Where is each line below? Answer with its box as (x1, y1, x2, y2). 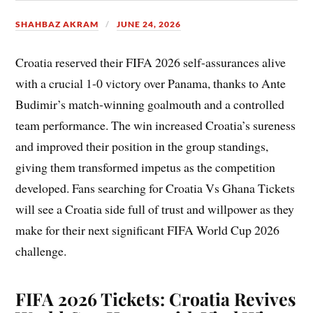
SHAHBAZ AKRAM (15, 19, 99, 30)
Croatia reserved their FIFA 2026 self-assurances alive (15, 54, 286, 71)
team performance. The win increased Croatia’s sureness (15, 117, 296, 134)
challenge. (15, 242, 67, 260)
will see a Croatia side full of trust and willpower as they (15, 201, 295, 218)
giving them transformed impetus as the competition (15, 159, 276, 176)
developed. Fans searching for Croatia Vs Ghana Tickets (15, 180, 296, 197)
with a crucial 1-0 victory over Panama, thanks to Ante (15, 75, 286, 92)
